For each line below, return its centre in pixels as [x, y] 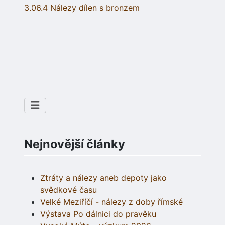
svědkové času [69, 190]
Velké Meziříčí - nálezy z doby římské [111, 202]
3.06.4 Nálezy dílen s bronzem [82, 8]
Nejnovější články [75, 144]
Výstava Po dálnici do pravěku [98, 214]
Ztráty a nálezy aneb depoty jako [103, 178]
